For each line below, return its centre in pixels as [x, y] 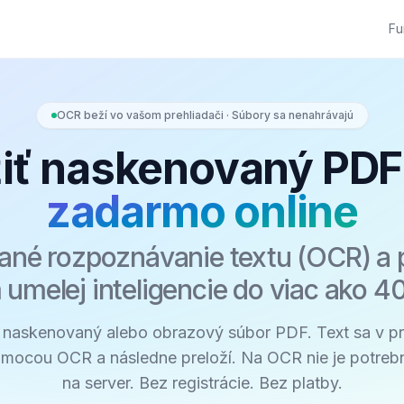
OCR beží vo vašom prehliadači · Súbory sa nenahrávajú [205, 115]
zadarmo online [202, 211]
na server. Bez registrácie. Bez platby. [202, 383]
